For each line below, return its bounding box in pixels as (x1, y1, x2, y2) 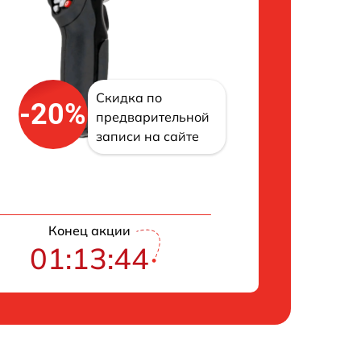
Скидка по (95, 89, 162, 106)
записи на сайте (95, 128, 199, 145)
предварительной (95, 109, 210, 126)
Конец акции (48, 222, 131, 239)
